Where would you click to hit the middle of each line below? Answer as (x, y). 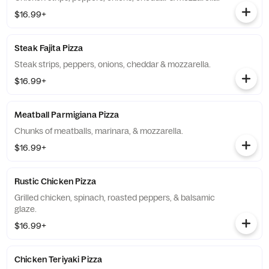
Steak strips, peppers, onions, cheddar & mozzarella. (113, 64)
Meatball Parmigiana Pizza (67, 115)
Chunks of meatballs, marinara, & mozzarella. (99, 131)
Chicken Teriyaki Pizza (59, 259)
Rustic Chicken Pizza (55, 181)
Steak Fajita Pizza (49, 48)
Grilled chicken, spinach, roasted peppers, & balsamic (115, 198)
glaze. (26, 209)
